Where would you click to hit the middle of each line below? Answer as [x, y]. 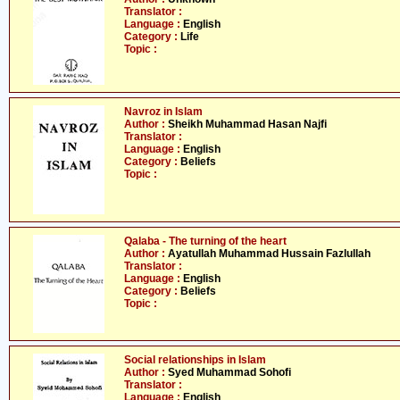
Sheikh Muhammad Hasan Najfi [247, 124]
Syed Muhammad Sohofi [229, 372]
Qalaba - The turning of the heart [205, 241]
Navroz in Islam [163, 112]
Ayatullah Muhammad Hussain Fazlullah [269, 254]
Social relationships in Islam [195, 360]
